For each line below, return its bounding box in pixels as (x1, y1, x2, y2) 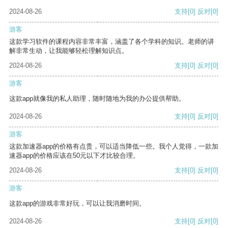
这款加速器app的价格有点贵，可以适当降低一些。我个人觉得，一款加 (9, 142, 218, 151)
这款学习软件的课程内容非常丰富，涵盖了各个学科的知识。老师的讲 (9, 38, 214, 46)
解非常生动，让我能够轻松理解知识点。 (9, 47, 128, 55)
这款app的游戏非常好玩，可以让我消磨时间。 (9, 199, 146, 208)
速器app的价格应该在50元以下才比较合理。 (9, 152, 139, 160)
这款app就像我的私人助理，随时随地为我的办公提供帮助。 (9, 95, 185, 103)
